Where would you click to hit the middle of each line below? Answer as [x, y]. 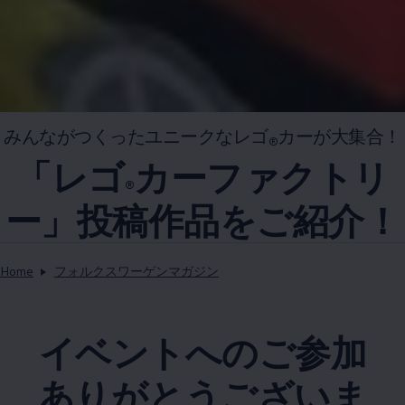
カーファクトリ [262, 177]
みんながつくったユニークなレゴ [136, 136]
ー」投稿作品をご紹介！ [202, 221]
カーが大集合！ [339, 136]
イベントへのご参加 [202, 353]
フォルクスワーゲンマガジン [137, 271]
